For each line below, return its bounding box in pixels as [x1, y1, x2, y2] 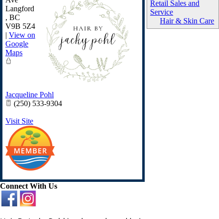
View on [9, 31, 35, 39]
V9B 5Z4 [5, 22, 35, 30]
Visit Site [5, 117, 33, 125]
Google [5, 40, 28, 48]
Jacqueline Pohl [5, 90, 54, 99]
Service [150, 8, 174, 16]
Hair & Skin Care [160, 17, 215, 25]
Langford [5, 4, 34, 13]
